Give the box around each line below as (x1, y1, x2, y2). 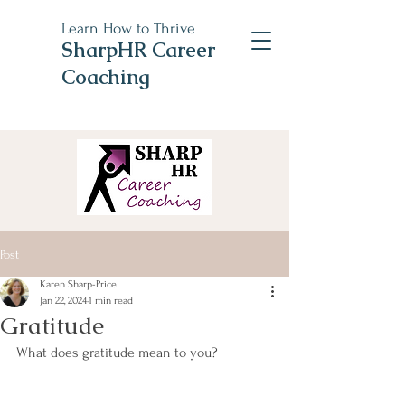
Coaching (61, 64, 150, 90)
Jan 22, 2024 (40, 295, 87, 306)
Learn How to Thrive (61, 20, 195, 37)
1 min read (89, 295, 133, 306)
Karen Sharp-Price (40, 278, 117, 290)
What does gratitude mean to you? (16, 344, 218, 361)
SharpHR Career (61, 37, 215, 63)
